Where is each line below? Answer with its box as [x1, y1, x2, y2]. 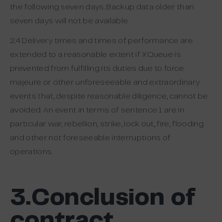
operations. [10, 148, 53, 156]
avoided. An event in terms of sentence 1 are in [10, 107, 185, 114]
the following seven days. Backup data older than [10, 3, 194, 11]
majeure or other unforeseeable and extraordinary [10, 79, 201, 86]
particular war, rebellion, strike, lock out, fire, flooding [10, 120, 204, 128]
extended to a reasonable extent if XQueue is [10, 51, 181, 58]
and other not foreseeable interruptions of [10, 134, 171, 142]
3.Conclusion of [10, 187, 196, 210]
